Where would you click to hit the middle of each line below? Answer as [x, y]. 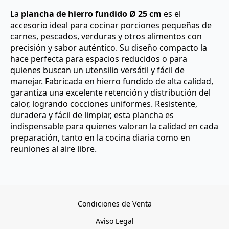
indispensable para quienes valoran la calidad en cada [114, 127]
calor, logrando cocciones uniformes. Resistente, [104, 104]
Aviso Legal [114, 221]
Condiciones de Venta [114, 204]
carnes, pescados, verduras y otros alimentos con [106, 37]
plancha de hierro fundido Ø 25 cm [91, 14]
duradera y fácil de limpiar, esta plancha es [92, 115]
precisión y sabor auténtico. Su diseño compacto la [109, 48]
